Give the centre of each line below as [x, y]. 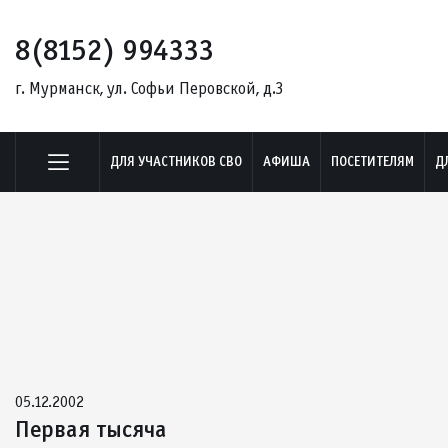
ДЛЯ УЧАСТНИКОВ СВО [176, 161]
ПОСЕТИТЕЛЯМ [372, 161]
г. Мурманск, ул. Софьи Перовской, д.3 [149, 88]
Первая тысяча [91, 429]
